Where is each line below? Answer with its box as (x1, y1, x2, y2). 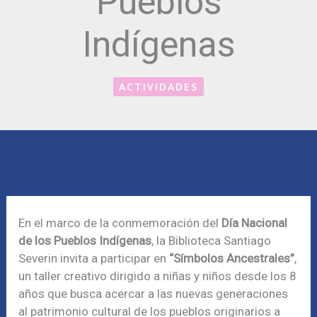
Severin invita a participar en (18, 250, 167, 265)
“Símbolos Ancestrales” (166, 250, 295, 265)
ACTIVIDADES (119, 80, 198, 93)
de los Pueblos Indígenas (18, 233, 152, 248)
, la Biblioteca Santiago (151, 233, 272, 248)
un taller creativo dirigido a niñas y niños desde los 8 (18, 268, 297, 283)
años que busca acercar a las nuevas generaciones (18, 286, 289, 301)
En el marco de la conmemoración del (18, 215, 222, 230)
